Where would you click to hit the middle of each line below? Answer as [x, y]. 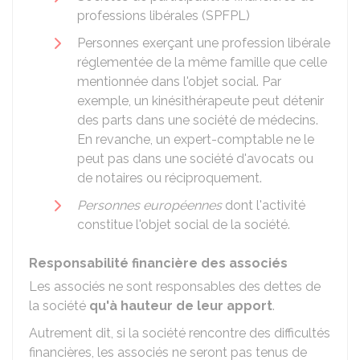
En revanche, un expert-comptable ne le [196, 139]
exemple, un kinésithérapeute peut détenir [200, 101]
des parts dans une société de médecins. [198, 120]
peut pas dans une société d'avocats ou [195, 159]
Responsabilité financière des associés [158, 263]
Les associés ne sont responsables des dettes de [175, 286]
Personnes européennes [149, 205]
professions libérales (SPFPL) [164, 16]
